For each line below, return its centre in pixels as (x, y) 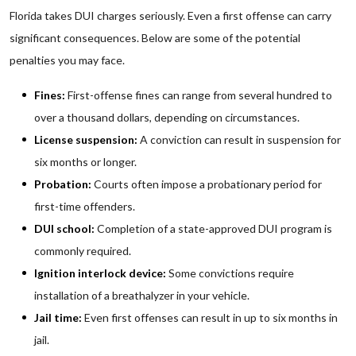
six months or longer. (85, 162)
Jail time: (58, 317)
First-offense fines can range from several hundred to (199, 95)
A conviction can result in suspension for (239, 139)
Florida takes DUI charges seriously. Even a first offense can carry (170, 15)
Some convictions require (230, 273)
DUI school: (64, 228)
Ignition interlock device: (100, 273)
